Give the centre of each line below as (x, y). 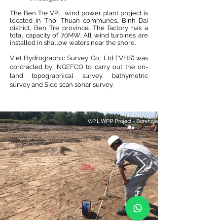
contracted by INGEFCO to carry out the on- (79, 67)
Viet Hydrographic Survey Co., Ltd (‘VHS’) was (79, 58)
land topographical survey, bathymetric (79, 76)
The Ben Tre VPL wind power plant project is (79, 13)
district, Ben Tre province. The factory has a (79, 28)
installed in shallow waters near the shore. (74, 43)
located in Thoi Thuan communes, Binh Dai (79, 20)
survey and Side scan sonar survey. (62, 85)
